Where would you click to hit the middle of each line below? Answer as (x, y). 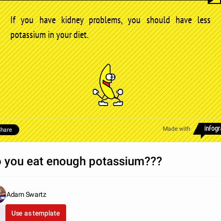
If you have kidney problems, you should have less (110, 19)
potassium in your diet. (50, 34)
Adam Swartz (26, 195)
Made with (177, 129)
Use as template (36, 213)
